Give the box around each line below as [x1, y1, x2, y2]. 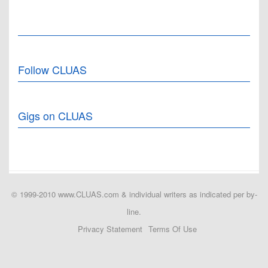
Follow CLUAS [18, 62, 87, 77]
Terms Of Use [148, 223, 197, 234]
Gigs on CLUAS [18, 108, 93, 123]
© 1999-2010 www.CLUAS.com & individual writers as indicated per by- [11, 188, 257, 200]
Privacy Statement [77, 223, 142, 234]
